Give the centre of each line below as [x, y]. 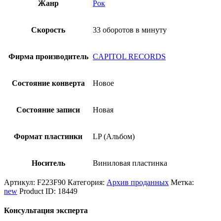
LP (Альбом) [114, 136]
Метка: [182, 182]
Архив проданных [138, 182]
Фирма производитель [48, 56]
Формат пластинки [48, 136]
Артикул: [20, 182]
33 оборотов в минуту [130, 30]
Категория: [87, 182]
